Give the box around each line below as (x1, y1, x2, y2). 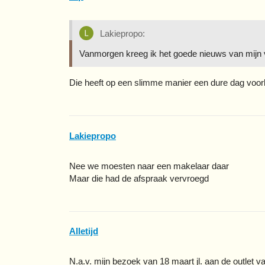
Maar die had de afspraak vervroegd (69, 173, 209, 183)
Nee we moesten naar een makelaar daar (69, 160, 229, 171)
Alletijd (69, 226, 98, 237)
